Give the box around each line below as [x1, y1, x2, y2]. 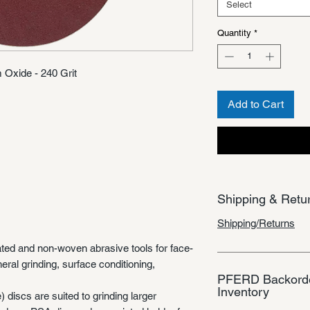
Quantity [217, 27, 251, 38]
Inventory [217, 284, 269, 300]
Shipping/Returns [217, 217, 295, 230]
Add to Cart [228, 98, 284, 111]
